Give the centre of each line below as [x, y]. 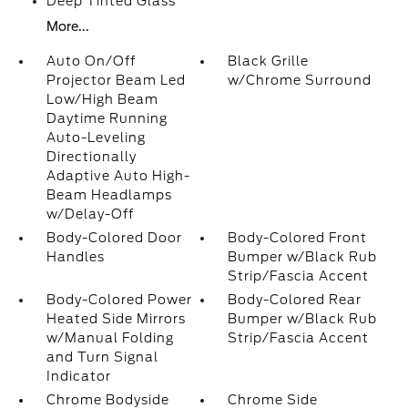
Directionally [91, 157]
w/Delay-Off [90, 214]
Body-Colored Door [114, 238]
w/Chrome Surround [300, 80]
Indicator [78, 376]
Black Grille [269, 61]
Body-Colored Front [298, 238]
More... [67, 26]
